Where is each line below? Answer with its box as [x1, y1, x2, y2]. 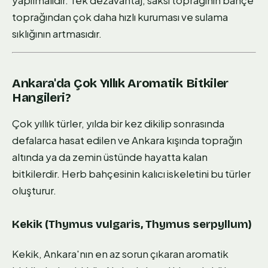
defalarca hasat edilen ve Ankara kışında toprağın [12, 133, 242, 147]
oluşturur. [12, 184, 56, 197]
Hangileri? [12, 89, 71, 105]
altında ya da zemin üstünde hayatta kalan [12, 150, 208, 164]
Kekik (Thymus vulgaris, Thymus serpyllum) [12, 217, 252, 231]
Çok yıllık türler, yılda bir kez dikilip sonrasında [12, 117, 224, 130]
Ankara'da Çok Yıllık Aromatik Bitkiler [12, 75, 229, 91]
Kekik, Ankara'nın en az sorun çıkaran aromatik [12, 246, 229, 260]
